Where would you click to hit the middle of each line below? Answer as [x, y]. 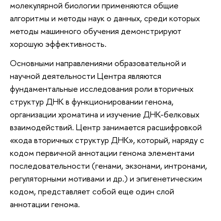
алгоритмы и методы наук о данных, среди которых [105, 18]
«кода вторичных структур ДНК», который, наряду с [107, 140]
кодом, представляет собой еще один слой [92, 191]
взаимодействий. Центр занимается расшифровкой [106, 127]
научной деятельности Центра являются [86, 76]
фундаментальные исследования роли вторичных [102, 89]
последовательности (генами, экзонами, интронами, [109, 166]
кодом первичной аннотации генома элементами [102, 153]
